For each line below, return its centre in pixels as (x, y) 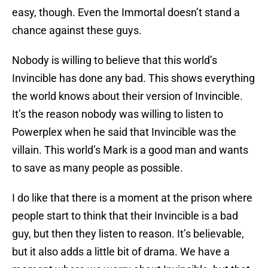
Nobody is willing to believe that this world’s (115, 60)
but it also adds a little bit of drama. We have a (121, 252)
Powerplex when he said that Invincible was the (124, 132)
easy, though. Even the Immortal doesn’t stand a (126, 13)
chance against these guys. (77, 31)
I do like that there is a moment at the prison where (132, 198)
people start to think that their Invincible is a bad (125, 216)
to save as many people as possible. (98, 168)
